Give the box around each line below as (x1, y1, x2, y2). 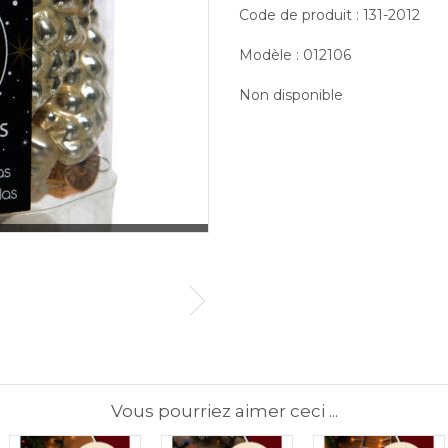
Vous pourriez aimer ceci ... (110, 400, 338, 421)
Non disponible (239, 85, 343, 104)
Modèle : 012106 (239, 45, 351, 64)
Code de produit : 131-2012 (239, 5, 420, 24)
